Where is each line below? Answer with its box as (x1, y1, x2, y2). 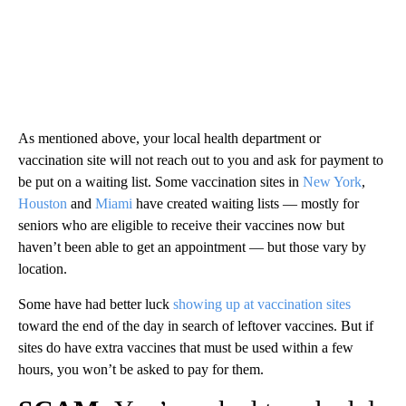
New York (303, 173, 362, 189)
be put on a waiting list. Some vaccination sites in (18, 173, 303, 189)
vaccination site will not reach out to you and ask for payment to (18, 151, 383, 168)
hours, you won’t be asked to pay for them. (18, 361, 264, 377)
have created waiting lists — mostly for (132, 195, 359, 211)
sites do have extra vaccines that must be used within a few (18, 339, 353, 355)
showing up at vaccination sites (173, 295, 351, 312)
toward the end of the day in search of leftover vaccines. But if (18, 317, 373, 333)
